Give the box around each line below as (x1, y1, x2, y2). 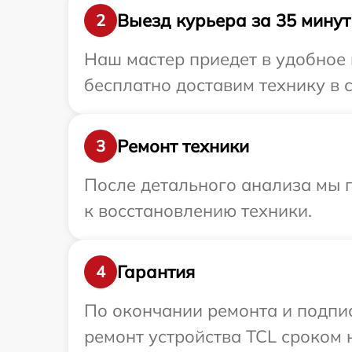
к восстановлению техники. (84, 200, 312, 222)
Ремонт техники (117, 134, 249, 157)
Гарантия (117, 260, 195, 283)
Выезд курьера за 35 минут (117, 9, 350, 31)
